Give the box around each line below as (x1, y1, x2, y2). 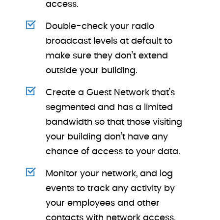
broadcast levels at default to (46, 37, 173, 46)
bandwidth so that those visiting (46, 118, 183, 127)
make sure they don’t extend (46, 52, 168, 60)
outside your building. (46, 66, 138, 75)
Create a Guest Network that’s (46, 88, 175, 97)
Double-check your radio (46, 22, 155, 31)
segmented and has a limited (46, 103, 173, 112)
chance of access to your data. (46, 147, 181, 156)
